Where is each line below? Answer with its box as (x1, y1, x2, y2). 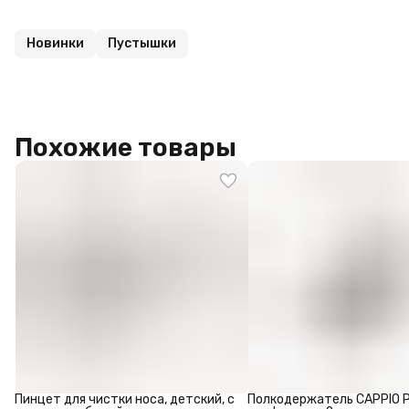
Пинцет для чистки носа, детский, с (15, 392, 235, 407)
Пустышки (108, 36, 176, 52)
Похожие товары (15, 132, 236, 163)
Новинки (26, 36, 84, 52)
